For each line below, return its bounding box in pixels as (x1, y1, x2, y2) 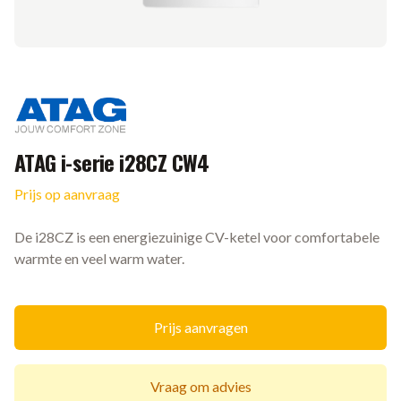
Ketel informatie (13, 202, 99, 225)
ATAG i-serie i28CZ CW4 (14, 145, 209, 178)
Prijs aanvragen (153, 318, 248, 336)
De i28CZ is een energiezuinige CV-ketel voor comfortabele (14, 227, 380, 245)
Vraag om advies (149, 377, 252, 395)
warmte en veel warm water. (14, 249, 184, 267)
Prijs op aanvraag (14, 184, 120, 202)
